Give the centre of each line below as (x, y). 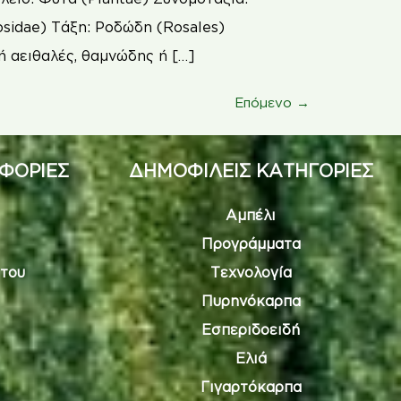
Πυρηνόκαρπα (251, 300)
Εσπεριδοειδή (251, 329)
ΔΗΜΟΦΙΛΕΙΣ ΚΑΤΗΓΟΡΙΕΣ (251, 170)
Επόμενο (265, 102)
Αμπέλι (251, 214)
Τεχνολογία (251, 272)
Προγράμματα (251, 243)
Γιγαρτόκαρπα (251, 386)
